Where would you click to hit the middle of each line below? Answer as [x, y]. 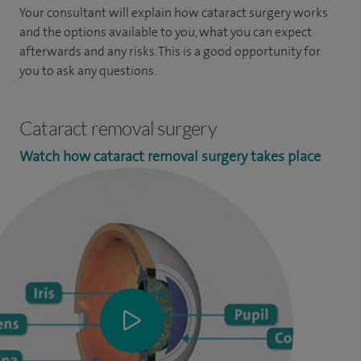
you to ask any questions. [88, 71]
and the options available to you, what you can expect [166, 32]
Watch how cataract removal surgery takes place [170, 156]
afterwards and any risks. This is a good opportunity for [170, 51]
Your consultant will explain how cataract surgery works [174, 12]
